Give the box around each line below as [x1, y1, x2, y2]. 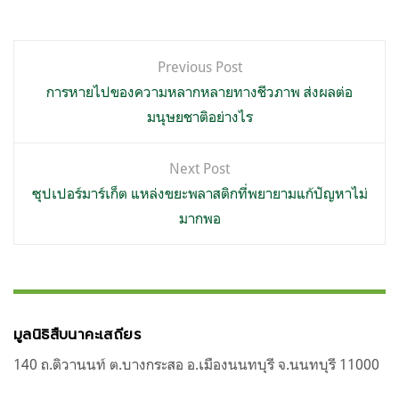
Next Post [169, 159, 230, 177]
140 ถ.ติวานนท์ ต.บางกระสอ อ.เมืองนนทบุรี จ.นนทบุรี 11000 [13, 354, 379, 373]
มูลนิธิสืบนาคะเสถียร [13, 323, 141, 346]
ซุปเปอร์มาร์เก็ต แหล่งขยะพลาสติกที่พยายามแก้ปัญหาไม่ [31, 183, 368, 202]
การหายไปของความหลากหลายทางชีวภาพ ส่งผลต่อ [46, 82, 353, 101]
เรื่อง [13, 72, 64, 111]
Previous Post [157, 57, 242, 76]
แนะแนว [13, 37, 96, 77]
